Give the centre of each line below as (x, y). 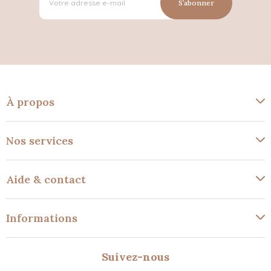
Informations (42, 218)
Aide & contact (46, 180)
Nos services (40, 141)
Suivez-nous (135, 257)
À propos (30, 102)
